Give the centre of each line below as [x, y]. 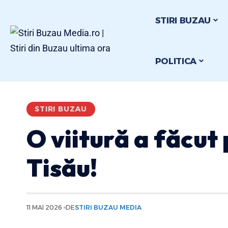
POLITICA [176, 61]
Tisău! [62, 167]
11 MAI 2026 [44, 207]
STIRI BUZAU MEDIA [108, 207]
